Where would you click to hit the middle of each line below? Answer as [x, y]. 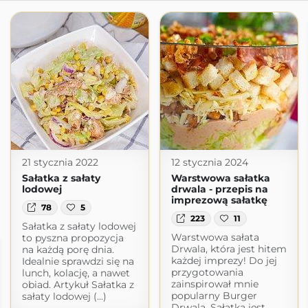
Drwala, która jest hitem [229, 249]
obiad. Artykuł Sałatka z [78, 285]
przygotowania [207, 273]
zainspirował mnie [214, 284]
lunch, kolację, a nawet [76, 273]
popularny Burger [214, 296]
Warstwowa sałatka [220, 178]
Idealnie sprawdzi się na [78, 262]
